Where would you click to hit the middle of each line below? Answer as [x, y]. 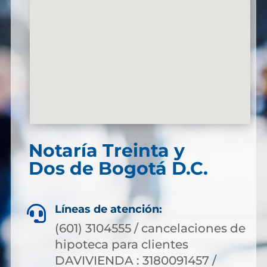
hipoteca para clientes [121, 244]
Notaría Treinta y [106, 150]
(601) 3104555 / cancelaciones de [150, 228]
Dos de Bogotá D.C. [118, 168]
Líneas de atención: [108, 209]
